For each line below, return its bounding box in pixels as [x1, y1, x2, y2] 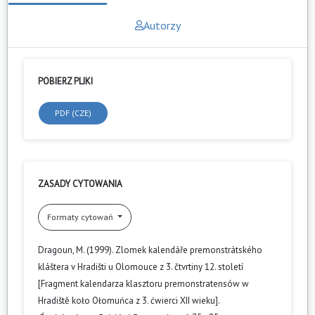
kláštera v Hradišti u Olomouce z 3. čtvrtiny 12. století [38, 260, 243, 273]
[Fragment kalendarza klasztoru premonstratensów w [38, 277, 249, 290]
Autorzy [143, 18, 181, 32]
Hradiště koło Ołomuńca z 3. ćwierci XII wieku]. [38, 294, 219, 307]
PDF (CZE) [55, 107, 91, 118]
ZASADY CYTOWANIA [38, 177, 122, 190]
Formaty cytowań [47, 211, 115, 222]
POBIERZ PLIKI [38, 75, 93, 87]
